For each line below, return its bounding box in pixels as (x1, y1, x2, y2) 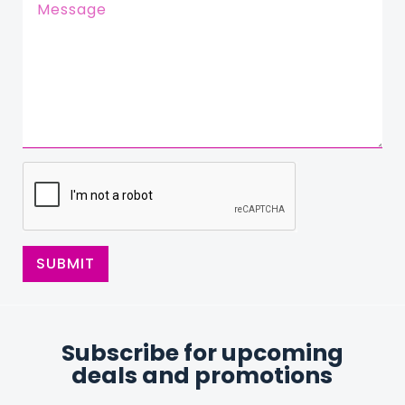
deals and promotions (71, 360, 334, 392)
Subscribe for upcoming (61, 337, 344, 370)
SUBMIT (36, 253, 95, 274)
